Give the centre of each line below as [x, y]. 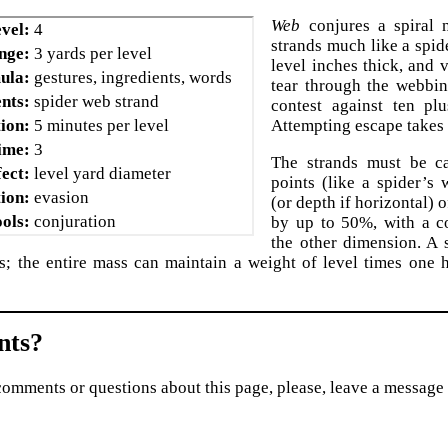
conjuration [75, 222]
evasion [62, 198]
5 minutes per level [102, 126]
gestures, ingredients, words [133, 78]
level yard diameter [103, 174]
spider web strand [97, 102]
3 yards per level [93, 54]
